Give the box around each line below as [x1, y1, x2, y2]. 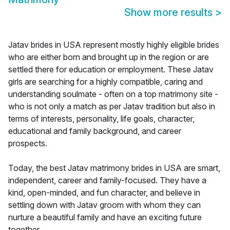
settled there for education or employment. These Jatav [8, 64, 214, 75]
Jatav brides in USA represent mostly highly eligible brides [8, 40, 219, 50]
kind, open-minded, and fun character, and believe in [8, 187, 200, 198]
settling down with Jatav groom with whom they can [8, 200, 201, 210]
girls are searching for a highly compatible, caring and [8, 76, 203, 87]
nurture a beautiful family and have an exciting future [8, 212, 202, 223]
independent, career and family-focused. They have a [8, 175, 206, 186]
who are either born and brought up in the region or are [8, 52, 209, 63]
